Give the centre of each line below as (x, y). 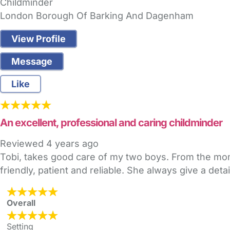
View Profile (39, 39)
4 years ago (72, 144)
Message (32, 62)
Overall (21, 203)
